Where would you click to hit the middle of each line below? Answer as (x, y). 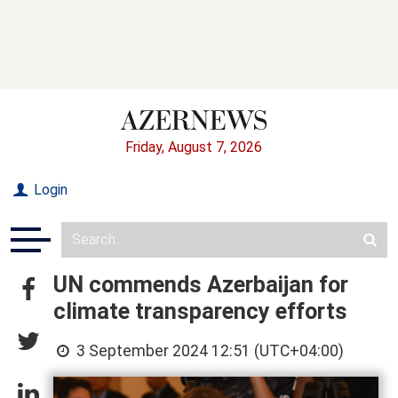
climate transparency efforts (200, 311)
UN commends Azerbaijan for (201, 284)
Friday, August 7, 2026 (194, 147)
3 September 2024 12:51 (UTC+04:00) (209, 350)
